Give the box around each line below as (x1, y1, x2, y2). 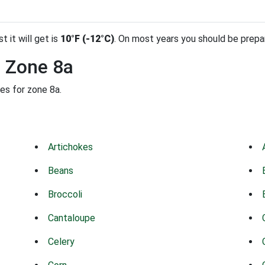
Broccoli (48, 189, 83, 200)
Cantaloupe (48, 212, 96, 224)
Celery (48, 236, 75, 247)
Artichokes (48, 141, 93, 153)
